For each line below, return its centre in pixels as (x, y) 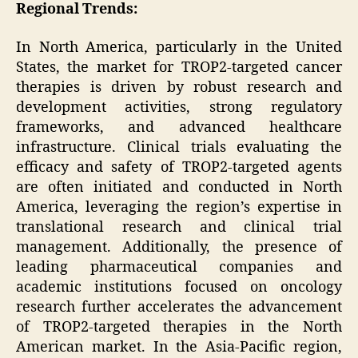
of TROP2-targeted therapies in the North (179, 327)
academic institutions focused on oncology (179, 287)
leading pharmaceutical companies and (179, 267)
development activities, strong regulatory (179, 107)
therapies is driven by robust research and (179, 87)
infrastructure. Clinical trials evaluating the (179, 147)
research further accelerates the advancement (179, 307)
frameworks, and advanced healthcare (179, 127)
